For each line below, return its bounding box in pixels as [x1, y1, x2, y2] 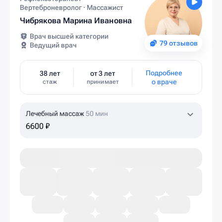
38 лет [39, 69, 60, 77]
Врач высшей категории [30, 32, 109, 40]
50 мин [86, 110, 108, 117]
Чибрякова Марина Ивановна [20, 16, 132, 25]
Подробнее [146, 69, 183, 77]
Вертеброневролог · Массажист [20, 3, 123, 11]
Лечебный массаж [26, 110, 86, 117]
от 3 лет [90, 69, 115, 77]
